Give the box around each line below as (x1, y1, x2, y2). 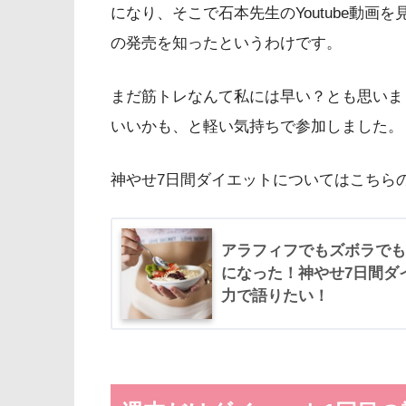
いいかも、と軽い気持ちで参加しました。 (111, 117, 403, 135)
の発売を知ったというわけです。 (111, 34, 342, 53)
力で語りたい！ (221, 287, 329, 305)
